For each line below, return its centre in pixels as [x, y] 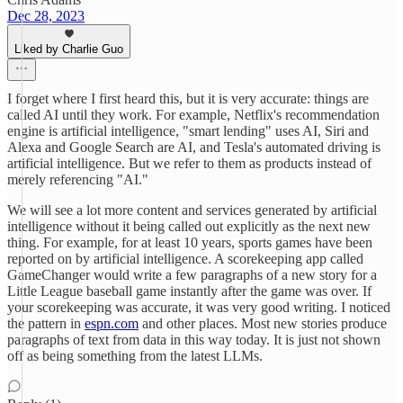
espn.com [112, 323]
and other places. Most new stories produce [263, 323]
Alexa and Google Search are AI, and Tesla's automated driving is [194, 147]
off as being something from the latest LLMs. [135, 356]
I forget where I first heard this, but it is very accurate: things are [188, 99]
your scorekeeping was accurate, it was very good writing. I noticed [199, 307]
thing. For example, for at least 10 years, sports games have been [190, 242]
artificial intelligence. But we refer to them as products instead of [189, 163]
